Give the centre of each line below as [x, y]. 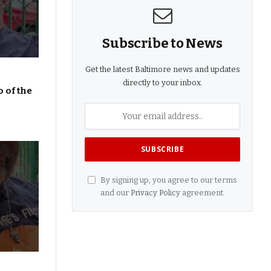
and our [115, 193]
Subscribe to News [162, 44]
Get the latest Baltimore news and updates [162, 70]
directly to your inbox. [162, 83]
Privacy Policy [155, 193]
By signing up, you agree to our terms [168, 180]
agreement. [202, 193]
